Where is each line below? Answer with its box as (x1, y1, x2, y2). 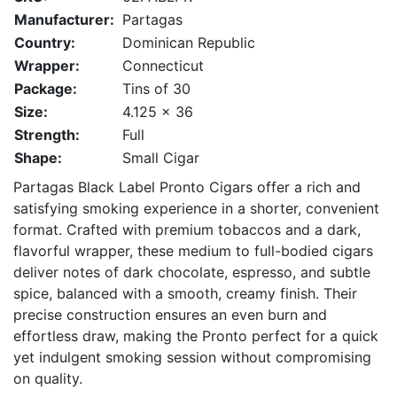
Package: (14, 80, 77, 97)
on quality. (13, 370, 82, 387)
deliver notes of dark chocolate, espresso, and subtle (13, 263, 370, 281)
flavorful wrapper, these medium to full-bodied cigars (13, 242, 373, 260)
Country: (14, 34, 75, 51)
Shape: (14, 149, 62, 167)
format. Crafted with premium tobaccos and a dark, (13, 221, 361, 238)
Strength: (14, 126, 80, 144)
